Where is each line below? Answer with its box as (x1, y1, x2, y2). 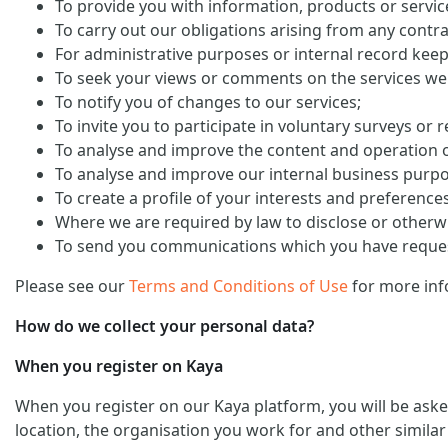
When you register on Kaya (15, 355, 223, 377)
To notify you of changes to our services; (55, 91, 361, 113)
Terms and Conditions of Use (129, 275, 348, 297)
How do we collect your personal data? (15, 315, 314, 337)
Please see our (15, 275, 129, 297)
